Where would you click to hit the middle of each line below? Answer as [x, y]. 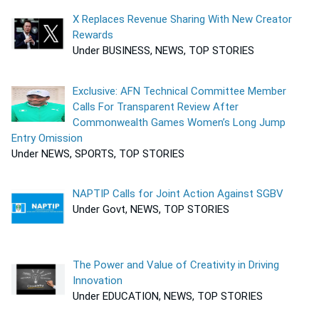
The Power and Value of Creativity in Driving [176, 265]
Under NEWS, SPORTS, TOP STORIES [98, 153]
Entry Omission [47, 138]
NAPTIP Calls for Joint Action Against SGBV [178, 194]
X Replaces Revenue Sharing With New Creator [183, 20]
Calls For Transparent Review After [156, 106]
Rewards [93, 35]
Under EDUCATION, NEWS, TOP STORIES [168, 297]
